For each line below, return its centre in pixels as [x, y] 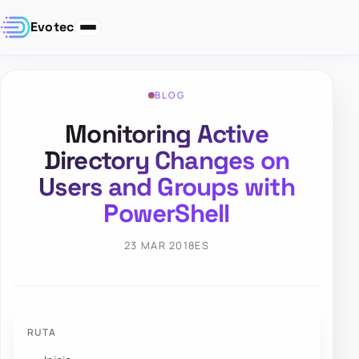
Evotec [52, 27]
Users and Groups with [167, 187]
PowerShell [167, 214]
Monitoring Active [167, 134]
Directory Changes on [167, 161]
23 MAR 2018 [160, 246]
